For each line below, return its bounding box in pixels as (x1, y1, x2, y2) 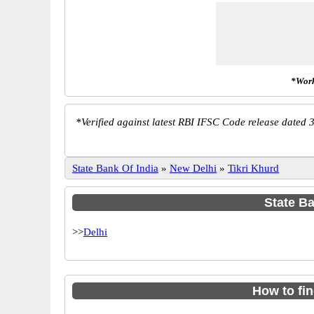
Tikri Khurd (228, 163, 279, 174)
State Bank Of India (72, 163, 158, 174)
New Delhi (170, 163, 217, 174)
